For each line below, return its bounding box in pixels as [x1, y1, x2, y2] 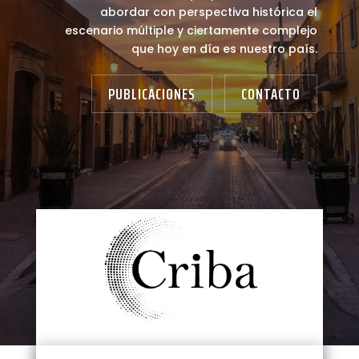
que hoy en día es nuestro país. [131, 40, 318, 57]
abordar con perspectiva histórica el [100, 3, 318, 20]
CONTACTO [241, 80, 301, 107]
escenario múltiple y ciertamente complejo [65, 22, 318, 38]
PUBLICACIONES [108, 80, 196, 107]
